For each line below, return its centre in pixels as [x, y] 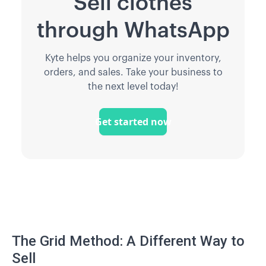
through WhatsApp [133, 31]
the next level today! [133, 87]
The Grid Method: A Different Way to [128, 241]
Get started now [133, 122]
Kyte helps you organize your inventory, [133, 58]
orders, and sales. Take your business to [133, 73]
